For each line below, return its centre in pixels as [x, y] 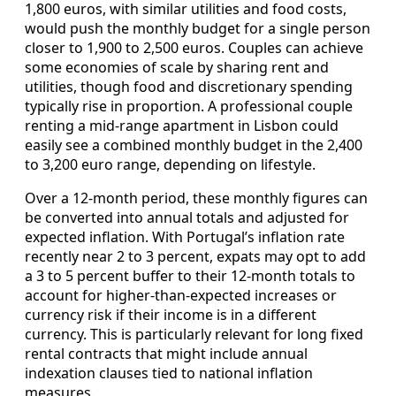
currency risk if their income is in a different [171, 315]
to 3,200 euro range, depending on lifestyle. [170, 165]
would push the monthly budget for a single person [198, 29]
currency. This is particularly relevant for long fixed [194, 335]
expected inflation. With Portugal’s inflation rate [185, 237]
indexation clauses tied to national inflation [169, 373]
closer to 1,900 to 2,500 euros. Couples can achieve [194, 48]
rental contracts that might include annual [166, 354]
